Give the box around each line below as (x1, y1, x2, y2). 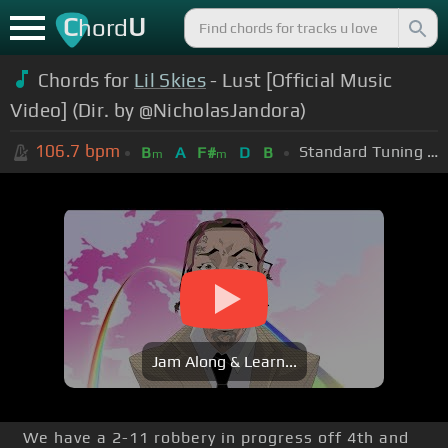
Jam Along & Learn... (151, 352, 297, 372)
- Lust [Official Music (206, 68, 393, 91)
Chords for (37, 68, 135, 91)
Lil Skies (134, 68, 207, 91)
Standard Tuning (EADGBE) (427, 141, 439, 161)
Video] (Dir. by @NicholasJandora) (9, 98, 307, 121)
